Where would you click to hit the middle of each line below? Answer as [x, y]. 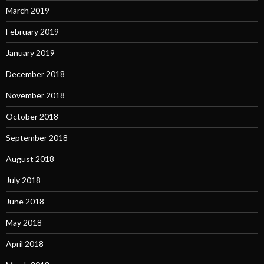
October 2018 [32, 116]
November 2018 [35, 95]
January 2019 [30, 52]
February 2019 [32, 31]
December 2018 [35, 74]
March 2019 [28, 10]
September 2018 [37, 137]
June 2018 [25, 201]
